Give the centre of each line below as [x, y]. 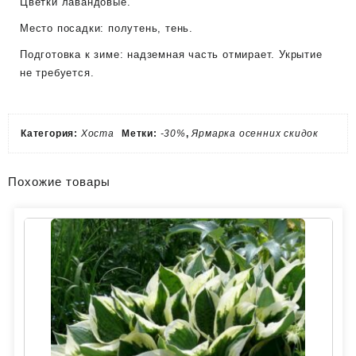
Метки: [141, 134]
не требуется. [57, 73]
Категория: [51, 134]
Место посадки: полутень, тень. [106, 29]
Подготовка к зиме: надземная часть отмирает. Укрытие [171, 55]
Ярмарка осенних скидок [255, 134]
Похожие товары [59, 182]
